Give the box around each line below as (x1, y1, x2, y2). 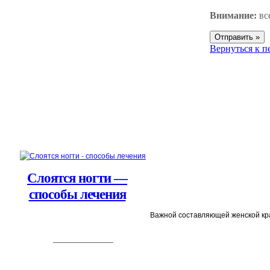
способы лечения (28, 187, 126, 202)
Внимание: (210, 10, 257, 21)
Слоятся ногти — (27, 171, 127, 186)
